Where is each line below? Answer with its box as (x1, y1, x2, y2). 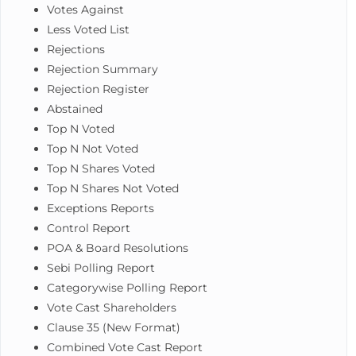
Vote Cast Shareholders (47, 300, 177, 315)
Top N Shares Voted (47, 161, 156, 176)
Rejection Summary (47, 62, 159, 77)
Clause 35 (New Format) (47, 320, 181, 335)
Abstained (47, 102, 103, 117)
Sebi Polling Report (47, 261, 156, 276)
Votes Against (47, 2, 125, 17)
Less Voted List (47, 22, 130, 37)
